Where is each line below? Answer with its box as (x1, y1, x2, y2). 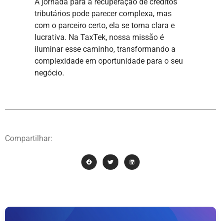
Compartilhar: (5, 134, 52, 144)
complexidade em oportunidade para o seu (35, 56, 183, 66)
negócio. (35, 68, 64, 77)
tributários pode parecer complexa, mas (35, 8, 172, 18)
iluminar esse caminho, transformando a (35, 44, 176, 54)
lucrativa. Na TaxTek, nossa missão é (35, 32, 164, 42)
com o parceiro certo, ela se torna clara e (35, 20, 175, 30)
